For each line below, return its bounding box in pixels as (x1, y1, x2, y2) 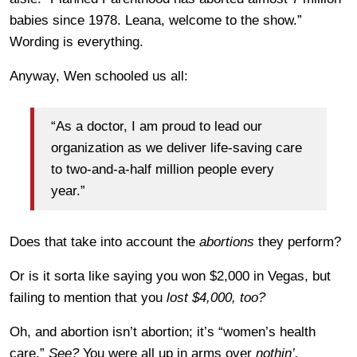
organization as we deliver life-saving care (51, 140, 302, 156)
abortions (199, 233, 254, 249)
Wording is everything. (10, 33, 143, 49)
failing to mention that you (10, 289, 167, 305)
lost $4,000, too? (167, 289, 265, 305)
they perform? (254, 233, 341, 249)
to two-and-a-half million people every (51, 162, 274, 178)
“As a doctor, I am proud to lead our (51, 119, 262, 135)
